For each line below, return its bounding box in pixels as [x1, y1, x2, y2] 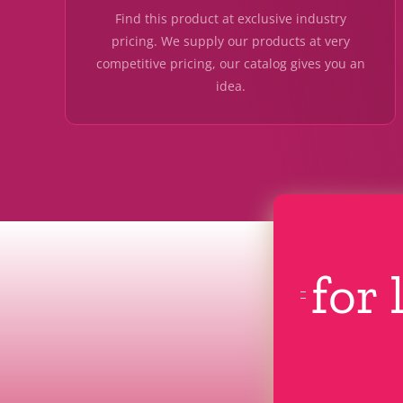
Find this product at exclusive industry [114, 10, 346, 28]
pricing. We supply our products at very [111, 32, 350, 50]
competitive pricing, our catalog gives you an [95, 55, 365, 73]
